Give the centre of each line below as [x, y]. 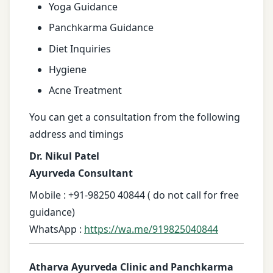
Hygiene [68, 69]
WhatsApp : [57, 229]
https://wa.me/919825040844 [151, 229]
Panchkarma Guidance [101, 28]
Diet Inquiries [80, 48]
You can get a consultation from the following [135, 117]
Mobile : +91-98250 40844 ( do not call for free [134, 195]
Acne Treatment [85, 90]
